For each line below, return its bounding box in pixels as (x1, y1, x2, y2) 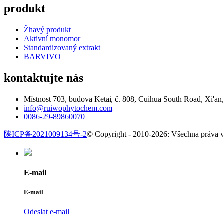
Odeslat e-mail (24, 207, 69, 216)
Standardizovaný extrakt (24, 43, 100, 52)
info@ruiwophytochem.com (24, 103, 112, 112)
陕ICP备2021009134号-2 (4, 129, 87, 138)
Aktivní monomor (24, 34, 80, 43)
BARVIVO (24, 52, 61, 61)
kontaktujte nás (4, 71, 83, 84)
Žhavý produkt (24, 25, 71, 34)
